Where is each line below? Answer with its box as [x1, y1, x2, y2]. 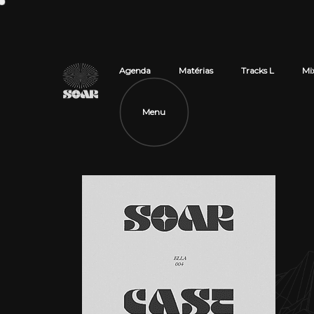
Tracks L [240, 65, 274, 76]
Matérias [178, 65, 213, 76]
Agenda [118, 65, 151, 76]
